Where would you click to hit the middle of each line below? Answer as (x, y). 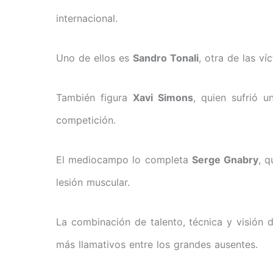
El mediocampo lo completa (124, 159)
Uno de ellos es (94, 58)
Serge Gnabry (225, 159)
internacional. (87, 18)
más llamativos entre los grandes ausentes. (157, 244)
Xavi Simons (163, 97)
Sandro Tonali (166, 58)
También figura (95, 97)
